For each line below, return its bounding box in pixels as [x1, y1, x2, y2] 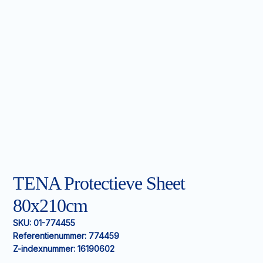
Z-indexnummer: [13, 244, 75, 254]
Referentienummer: [13, 231, 86, 241]
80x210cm [13, 195, 87, 216]
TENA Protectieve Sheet [13, 173, 185, 194]
